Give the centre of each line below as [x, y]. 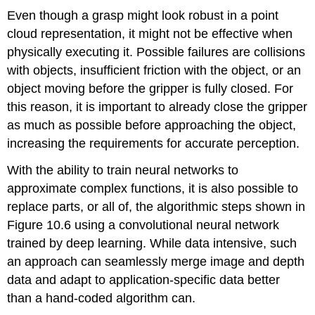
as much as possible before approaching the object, [152, 125]
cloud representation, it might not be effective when [150, 33]
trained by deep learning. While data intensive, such [152, 244]
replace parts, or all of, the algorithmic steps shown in [156, 207]
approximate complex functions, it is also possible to [153, 189]
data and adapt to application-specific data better [144, 280]
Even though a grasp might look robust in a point [143, 15]
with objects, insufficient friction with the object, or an [154, 70]
